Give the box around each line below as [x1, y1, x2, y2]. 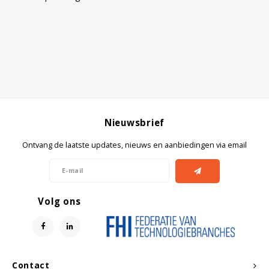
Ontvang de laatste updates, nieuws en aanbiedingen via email [22, 139, 247, 150]
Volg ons [38, 195, 81, 207]
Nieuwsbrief [104, 116, 165, 128]
